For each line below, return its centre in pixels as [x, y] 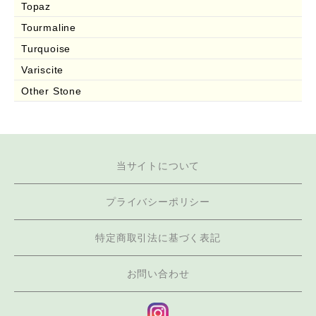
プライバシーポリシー [158, 201]
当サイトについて [158, 165]
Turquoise [46, 48]
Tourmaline [49, 27]
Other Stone [51, 91]
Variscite [43, 69]
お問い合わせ [158, 273]
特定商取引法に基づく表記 [158, 237]
